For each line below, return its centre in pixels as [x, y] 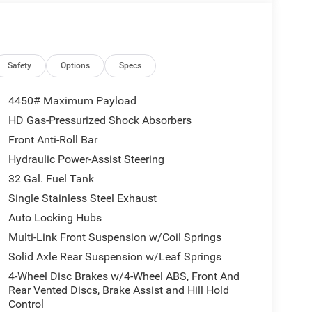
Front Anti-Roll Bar [53, 140]
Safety [20, 65]
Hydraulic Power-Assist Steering [86, 159]
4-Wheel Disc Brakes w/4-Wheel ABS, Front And [124, 276]
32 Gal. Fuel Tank [51, 179]
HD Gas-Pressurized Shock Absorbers [100, 120]
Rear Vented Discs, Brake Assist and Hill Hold [118, 290]
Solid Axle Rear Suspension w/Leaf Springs [115, 257]
